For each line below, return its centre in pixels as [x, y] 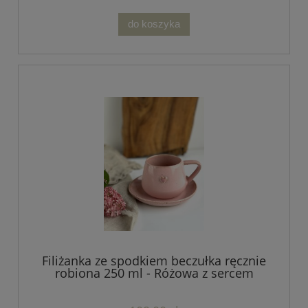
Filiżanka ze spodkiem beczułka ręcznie [154, 261]
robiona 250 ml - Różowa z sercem [154, 273]
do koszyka [154, 24]
